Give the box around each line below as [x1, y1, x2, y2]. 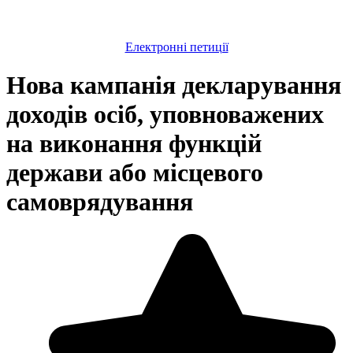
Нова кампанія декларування [6, 71, 341, 100]
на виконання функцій [6, 129, 262, 158]
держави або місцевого [6, 158, 263, 188]
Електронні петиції [124, 40, 229, 54]
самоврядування [6, 188, 193, 217]
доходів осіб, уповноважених [6, 100, 324, 129]
